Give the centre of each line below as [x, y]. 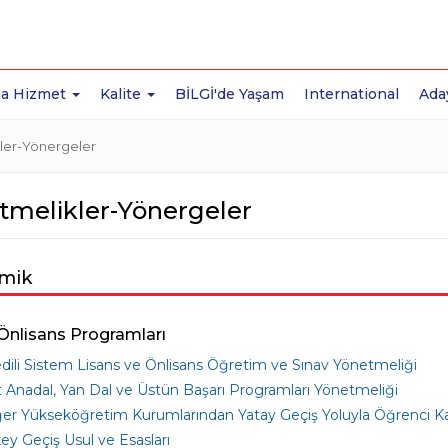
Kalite [123, 94]
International [352, 94]
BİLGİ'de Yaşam [230, 94]
